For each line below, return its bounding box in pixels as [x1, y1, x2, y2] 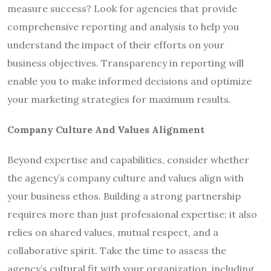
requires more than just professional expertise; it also [7, 207, 257, 220]
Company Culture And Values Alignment [7, 123, 204, 135]
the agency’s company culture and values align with [7, 171, 244, 184]
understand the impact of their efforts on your [7, 38, 224, 51]
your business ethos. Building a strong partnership [7, 189, 241, 202]
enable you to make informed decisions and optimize [7, 74, 252, 87]
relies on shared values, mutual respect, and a [7, 226, 218, 238]
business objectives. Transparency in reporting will [7, 56, 244, 69]
